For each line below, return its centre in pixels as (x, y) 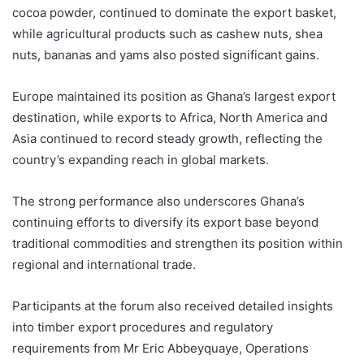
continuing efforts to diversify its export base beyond (165, 223)
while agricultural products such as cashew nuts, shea (167, 34)
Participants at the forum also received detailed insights (173, 306)
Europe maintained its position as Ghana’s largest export (174, 97)
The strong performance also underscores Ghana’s (158, 201)
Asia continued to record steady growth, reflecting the (167, 139)
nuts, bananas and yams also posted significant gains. (166, 55)
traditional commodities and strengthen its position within (178, 244)
